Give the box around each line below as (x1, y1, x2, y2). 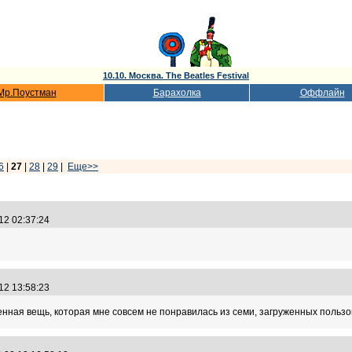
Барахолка (152, 87, 201, 98)
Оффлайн (299, 87, 345, 98)
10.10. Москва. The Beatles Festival (103, 71, 249, 80)
